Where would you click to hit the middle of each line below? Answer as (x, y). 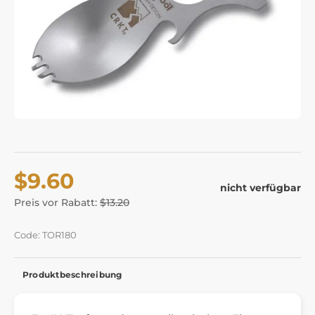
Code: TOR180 (45, 235)
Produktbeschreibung (72, 274)
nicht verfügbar (261, 188)
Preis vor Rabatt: (57, 202)
